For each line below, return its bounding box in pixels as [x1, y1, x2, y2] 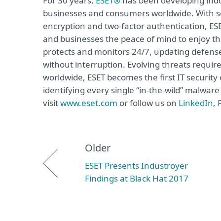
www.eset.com [60, 97, 117, 109]
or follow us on [117, 97, 179, 109]
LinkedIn [179, 97, 213, 109]
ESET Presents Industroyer [85, 160, 188, 171]
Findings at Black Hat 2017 [85, 173, 188, 184]
